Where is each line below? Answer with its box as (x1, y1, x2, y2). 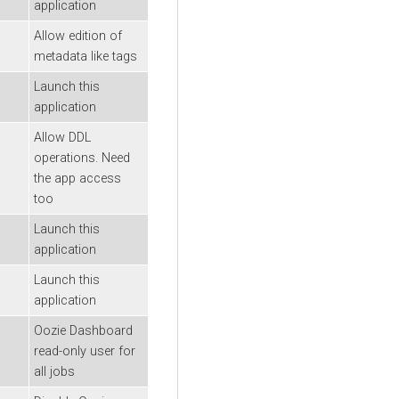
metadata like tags (34, 48, 137, 64)
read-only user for (34, 343, 135, 359)
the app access (34, 170, 121, 186)
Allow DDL (34, 129, 91, 145)
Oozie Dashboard (34, 322, 133, 338)
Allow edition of (34, 28, 122, 44)
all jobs (34, 363, 75, 379)
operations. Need (34, 150, 130, 166)
